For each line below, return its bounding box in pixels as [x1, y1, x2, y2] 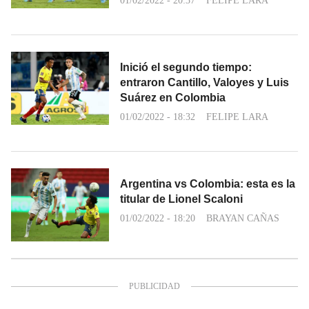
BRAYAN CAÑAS [206, 212, 279, 223]
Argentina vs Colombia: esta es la [120, 177, 295, 190]
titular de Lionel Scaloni [120, 192, 243, 205]
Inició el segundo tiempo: [120, 61, 252, 73]
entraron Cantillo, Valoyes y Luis [120, 76, 289, 88]
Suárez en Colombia [120, 91, 226, 103]
